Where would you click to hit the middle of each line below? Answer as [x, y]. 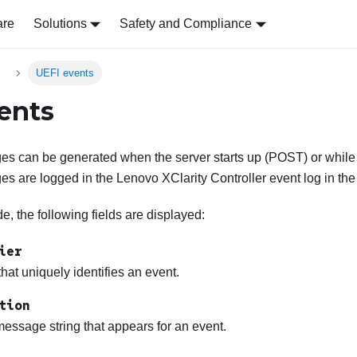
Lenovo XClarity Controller [191, 178]
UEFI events [65, 73]
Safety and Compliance [186, 24]
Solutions [60, 24]
